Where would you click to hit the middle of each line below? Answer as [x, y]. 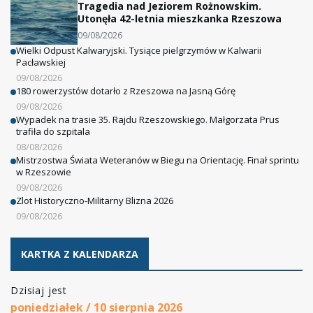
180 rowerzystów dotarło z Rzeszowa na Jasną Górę [126, 90]
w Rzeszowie [44, 172]
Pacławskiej [41, 62]
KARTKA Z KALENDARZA [80, 254]
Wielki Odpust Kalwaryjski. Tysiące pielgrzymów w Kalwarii [139, 50]
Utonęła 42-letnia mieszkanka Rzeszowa [180, 18]
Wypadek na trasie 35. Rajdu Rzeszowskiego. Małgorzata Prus [148, 119]
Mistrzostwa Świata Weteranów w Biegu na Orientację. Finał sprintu [158, 160]
